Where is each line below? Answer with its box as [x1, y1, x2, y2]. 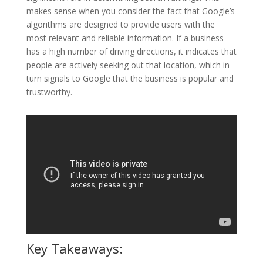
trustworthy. [26, 86, 72, 97]
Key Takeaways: [26, 239, 123, 257]
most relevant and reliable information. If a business [26, 32, 224, 43]
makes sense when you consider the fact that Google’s [26, 5, 235, 16]
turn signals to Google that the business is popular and [26, 73, 234, 84]
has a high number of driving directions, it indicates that [26, 46, 237, 57]
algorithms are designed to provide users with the [26, 19, 215, 30]
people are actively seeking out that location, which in [26, 59, 230, 70]
